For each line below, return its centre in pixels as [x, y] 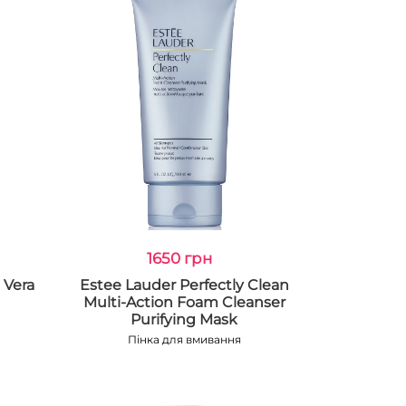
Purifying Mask [184, 319]
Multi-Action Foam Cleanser [184, 302]
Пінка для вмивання [184, 339]
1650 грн [180, 258]
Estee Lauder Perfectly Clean [184, 285]
